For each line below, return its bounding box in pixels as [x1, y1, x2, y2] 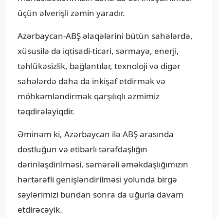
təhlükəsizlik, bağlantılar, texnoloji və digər [18, 60, 181, 72]
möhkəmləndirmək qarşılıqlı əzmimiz [18, 91, 160, 102]
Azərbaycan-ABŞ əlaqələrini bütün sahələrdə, [18, 30, 193, 42]
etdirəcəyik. [18, 204, 62, 216]
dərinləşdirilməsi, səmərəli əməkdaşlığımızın [18, 159, 188, 170]
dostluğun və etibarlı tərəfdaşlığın [18, 144, 147, 155]
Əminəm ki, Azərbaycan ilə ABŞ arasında [18, 128, 174, 140]
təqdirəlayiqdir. [18, 106, 74, 117]
